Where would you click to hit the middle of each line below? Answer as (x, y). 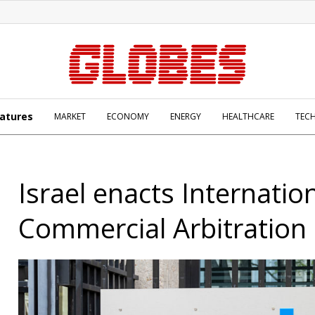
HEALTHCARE (248, 116)
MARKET (70, 116)
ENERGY (186, 116)
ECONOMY (128, 116)
